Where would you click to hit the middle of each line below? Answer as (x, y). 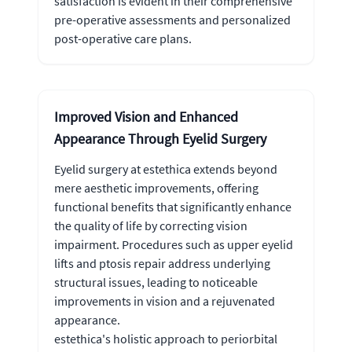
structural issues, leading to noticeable (156, 282)
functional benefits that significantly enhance (173, 206)
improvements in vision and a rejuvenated (165, 301)
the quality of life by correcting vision (151, 225)
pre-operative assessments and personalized (172, 19)
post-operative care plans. (123, 38)
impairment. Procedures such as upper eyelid (174, 244)
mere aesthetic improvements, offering (156, 187)
